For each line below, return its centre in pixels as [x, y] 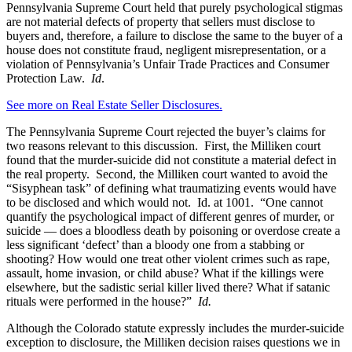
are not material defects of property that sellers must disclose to [161, 22]
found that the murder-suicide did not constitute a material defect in [171, 160]
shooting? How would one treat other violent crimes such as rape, [168, 259]
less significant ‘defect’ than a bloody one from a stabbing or [155, 245]
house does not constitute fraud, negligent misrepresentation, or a [166, 50]
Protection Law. [49, 79]
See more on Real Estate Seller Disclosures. [114, 105]
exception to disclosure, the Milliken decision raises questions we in [173, 343]
